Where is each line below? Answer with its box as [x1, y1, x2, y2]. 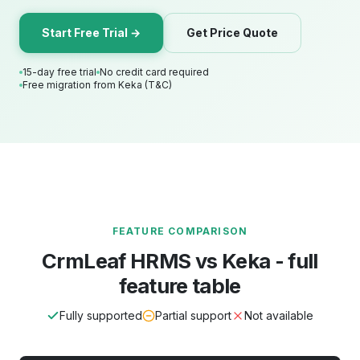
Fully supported [59, 309, 142, 322]
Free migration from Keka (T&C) [22, 79, 172, 91]
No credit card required [100, 66, 209, 78]
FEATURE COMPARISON [112, 225, 248, 237]
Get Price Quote [186, 26, 278, 39]
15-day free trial [22, 66, 96, 78]
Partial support [155, 309, 231, 322]
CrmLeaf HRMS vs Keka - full [42, 248, 318, 273]
